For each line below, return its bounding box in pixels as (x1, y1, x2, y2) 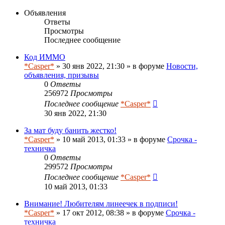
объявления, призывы (24, 70, 99, 79)
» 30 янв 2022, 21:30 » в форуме (54, 61, 166, 70)
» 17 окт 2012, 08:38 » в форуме (54, 208, 166, 217)
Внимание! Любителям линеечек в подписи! (24, 199, 178, 208)
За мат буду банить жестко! (24, 126, 117, 135)
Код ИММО (24, 52, 65, 61)
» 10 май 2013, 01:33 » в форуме (54, 135, 167, 144)
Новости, (166, 61, 198, 70)
